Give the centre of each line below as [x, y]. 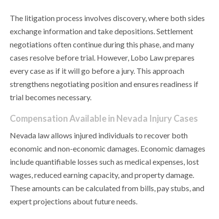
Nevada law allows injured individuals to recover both [99, 135]
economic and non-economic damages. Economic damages [108, 149]
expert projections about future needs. [74, 201]
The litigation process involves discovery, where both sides [107, 18]
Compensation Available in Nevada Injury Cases [104, 119]
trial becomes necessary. [51, 97]
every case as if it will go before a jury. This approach [97, 71]
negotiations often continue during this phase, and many [102, 44]
